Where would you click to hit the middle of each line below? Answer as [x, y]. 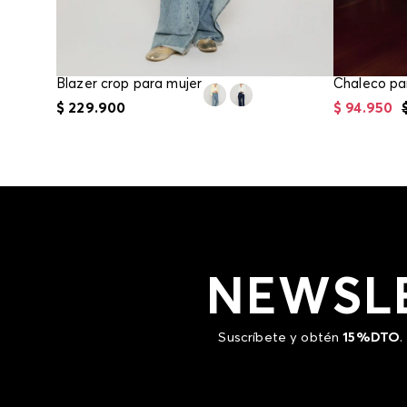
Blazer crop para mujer [129, 84]
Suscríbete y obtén [281, 338]
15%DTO [372, 338]
